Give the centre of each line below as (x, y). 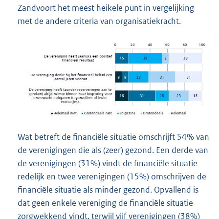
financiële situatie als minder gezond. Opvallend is (108, 190)
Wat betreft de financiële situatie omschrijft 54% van (113, 137)
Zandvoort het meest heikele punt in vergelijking (106, 8)
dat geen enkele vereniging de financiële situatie (105, 203)
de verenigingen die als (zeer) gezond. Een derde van (113, 150)
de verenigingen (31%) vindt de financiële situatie (108, 164)
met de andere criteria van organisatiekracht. (99, 21)
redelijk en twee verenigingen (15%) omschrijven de (112, 177)
